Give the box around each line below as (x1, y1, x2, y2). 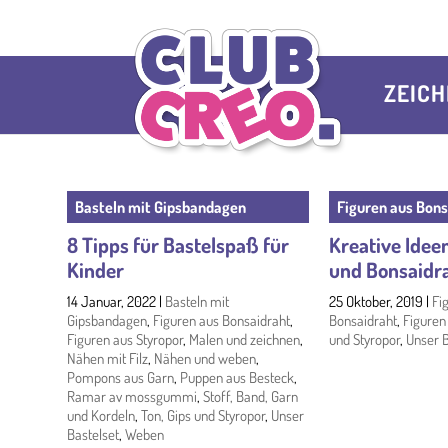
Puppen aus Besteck (180, 368, 295, 388)
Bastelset (67, 425, 120, 445)
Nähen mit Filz (67, 349, 149, 369)
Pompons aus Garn (67, 368, 175, 388)
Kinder (67, 256, 125, 284)
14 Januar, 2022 (67, 292, 157, 312)
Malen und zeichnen (189, 330, 301, 350)
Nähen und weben (154, 349, 257, 369)
